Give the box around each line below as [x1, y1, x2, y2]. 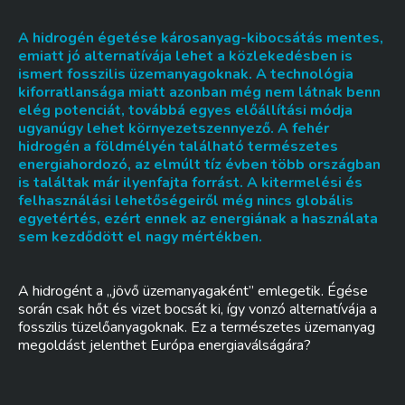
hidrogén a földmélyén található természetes [18, 137, 338, 156]
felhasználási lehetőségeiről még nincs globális [18, 191, 353, 211]
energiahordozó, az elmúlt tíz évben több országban [18, 155, 381, 174]
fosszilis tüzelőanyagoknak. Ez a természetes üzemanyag [18, 317, 375, 337]
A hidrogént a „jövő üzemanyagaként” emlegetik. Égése [18, 281, 368, 301]
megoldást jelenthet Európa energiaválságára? [18, 335, 311, 355]
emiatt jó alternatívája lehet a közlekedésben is [18, 46, 353, 66]
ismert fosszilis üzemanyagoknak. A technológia [18, 64, 353, 84]
